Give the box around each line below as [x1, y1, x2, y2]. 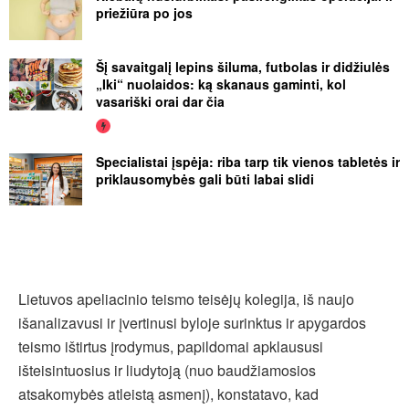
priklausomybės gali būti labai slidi [96, 169, 314, 188]
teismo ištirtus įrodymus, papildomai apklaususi [18, 335, 323, 357]
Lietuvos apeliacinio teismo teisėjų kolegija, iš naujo [18, 288, 354, 309]
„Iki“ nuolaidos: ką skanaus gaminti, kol [96, 74, 346, 93]
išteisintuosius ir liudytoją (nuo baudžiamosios [18, 359, 316, 381]
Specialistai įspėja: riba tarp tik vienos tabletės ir [96, 152, 400, 171]
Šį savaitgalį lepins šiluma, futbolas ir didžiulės [96, 57, 390, 76]
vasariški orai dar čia [96, 91, 225, 110]
